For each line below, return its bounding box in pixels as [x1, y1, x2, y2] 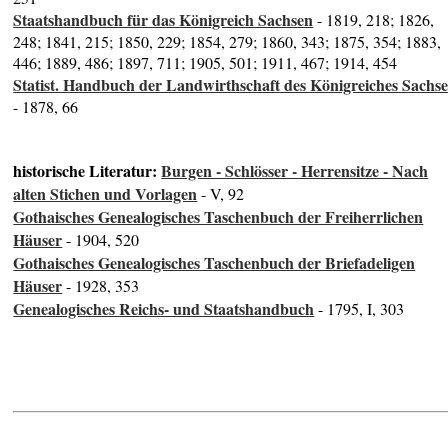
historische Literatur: [13, 159, 162, 183]
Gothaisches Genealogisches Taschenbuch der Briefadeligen [13, 251, 416, 275]
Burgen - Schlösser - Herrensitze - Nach [161, 159, 429, 183]
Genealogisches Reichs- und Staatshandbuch [13, 297, 315, 321]
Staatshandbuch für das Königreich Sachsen [13, 8, 314, 32]
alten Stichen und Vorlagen [13, 182, 198, 206]
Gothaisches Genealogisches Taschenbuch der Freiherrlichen [13, 205, 424, 229]
